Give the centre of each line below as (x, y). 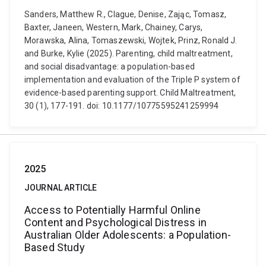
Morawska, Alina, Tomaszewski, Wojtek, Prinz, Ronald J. (131, 40)
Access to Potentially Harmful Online (113, 210)
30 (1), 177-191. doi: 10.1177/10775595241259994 (122, 106)
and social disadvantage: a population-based (110, 66)
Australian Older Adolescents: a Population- (128, 235)
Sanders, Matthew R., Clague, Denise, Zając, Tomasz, (126, 14)
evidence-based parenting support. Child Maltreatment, (130, 93)
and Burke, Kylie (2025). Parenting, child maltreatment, (129, 53)
